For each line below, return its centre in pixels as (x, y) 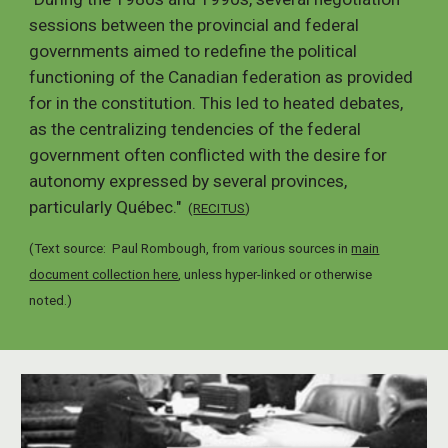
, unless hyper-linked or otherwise (275, 275)
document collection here (104, 275)
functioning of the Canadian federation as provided (221, 77)
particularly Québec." (107, 207)
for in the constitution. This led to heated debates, (216, 103)
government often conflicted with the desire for (208, 155)
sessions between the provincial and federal (194, 25)
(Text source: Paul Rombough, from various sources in (190, 249)
